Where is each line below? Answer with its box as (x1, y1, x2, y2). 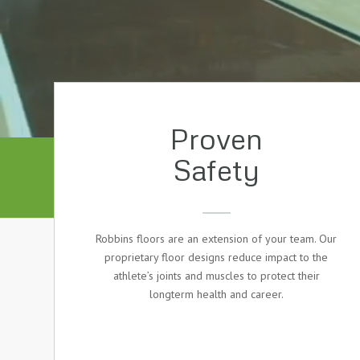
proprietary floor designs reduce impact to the (104, 250, 328, 264)
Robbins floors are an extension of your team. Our (96, 231, 337, 246)
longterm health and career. (149, 287, 284, 301)
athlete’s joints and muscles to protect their (112, 268, 320, 283)
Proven (170, 121, 263, 156)
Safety (173, 152, 260, 187)
